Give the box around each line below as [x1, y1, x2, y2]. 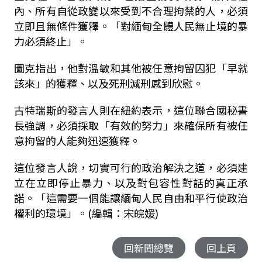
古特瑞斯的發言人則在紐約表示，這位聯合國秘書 [13, 102, 249, 118]
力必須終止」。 [13, 33, 88, 49]
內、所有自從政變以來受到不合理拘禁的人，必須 [13, 3, 249, 18]
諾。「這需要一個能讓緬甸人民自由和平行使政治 [13, 190, 249, 205]
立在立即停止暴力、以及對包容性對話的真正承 [13, 175, 249, 190]
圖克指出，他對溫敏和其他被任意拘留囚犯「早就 [13, 60, 249, 75]
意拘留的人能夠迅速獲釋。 [13, 133, 140, 148]
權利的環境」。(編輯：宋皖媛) [13, 205, 158, 220]
